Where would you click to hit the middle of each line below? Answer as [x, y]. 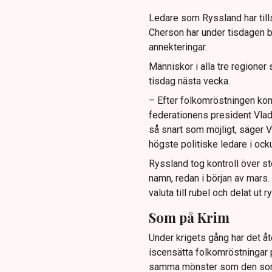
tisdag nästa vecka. [189, 81]
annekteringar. [178, 47]
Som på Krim [189, 218]
